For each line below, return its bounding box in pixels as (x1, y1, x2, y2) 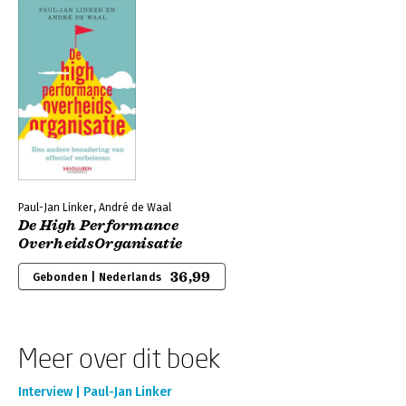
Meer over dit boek (18, 342, 220, 373)
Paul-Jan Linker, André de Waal (18, 201, 171, 214)
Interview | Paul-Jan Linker (18, 384, 172, 400)
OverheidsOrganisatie (18, 235, 183, 253)
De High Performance (18, 217, 179, 235)
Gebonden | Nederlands (33, 271, 162, 284)
